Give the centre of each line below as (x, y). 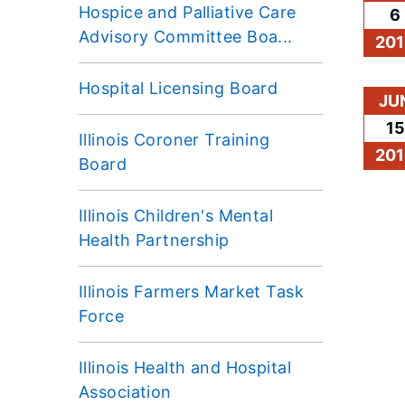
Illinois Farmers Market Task (192, 291)
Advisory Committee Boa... (186, 36)
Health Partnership (154, 240)
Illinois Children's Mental (176, 215)
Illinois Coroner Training (174, 139)
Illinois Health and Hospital (185, 367)
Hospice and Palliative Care (188, 12)
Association (125, 391)
